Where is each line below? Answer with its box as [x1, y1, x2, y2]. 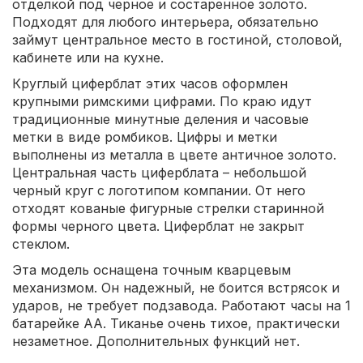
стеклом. [12, 236, 70, 252]
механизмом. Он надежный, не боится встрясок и [12, 280, 340, 296]
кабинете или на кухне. [12, 49, 164, 66]
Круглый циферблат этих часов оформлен [12, 75, 288, 92]
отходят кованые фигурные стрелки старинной [12, 200, 324, 216]
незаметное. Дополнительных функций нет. [12, 333, 300, 349]
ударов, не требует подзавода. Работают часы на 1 [12, 297, 351, 314]
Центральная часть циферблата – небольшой [12, 164, 306, 181]
